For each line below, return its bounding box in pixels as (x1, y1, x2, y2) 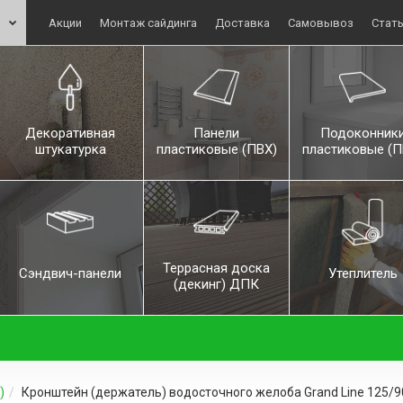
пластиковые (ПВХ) (156, 140, 277, 157)
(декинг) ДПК (174, 275, 260, 292)
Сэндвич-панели (19, 264, 122, 282)
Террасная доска (163, 259, 271, 276)
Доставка (215, 16, 270, 30)
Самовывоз (288, 16, 354, 30)
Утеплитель (327, 264, 398, 282)
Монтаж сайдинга (100, 16, 197, 30)
